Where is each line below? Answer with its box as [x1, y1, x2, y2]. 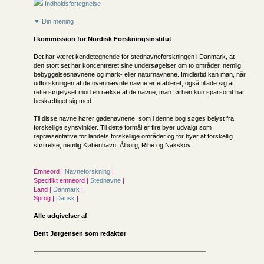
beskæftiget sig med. [34, 97, 93, 104]
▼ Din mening [34, 18, 74, 25]
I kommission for [34, 35, 88, 42]
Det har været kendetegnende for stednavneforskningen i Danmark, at [34, 53, 235, 60]
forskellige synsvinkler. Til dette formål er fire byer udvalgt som [34, 124, 212, 131]
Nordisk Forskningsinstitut [88, 35, 171, 42]
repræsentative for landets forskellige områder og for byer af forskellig [34, 133, 233, 140]
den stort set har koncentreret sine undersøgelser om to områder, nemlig [34, 62, 241, 69]
